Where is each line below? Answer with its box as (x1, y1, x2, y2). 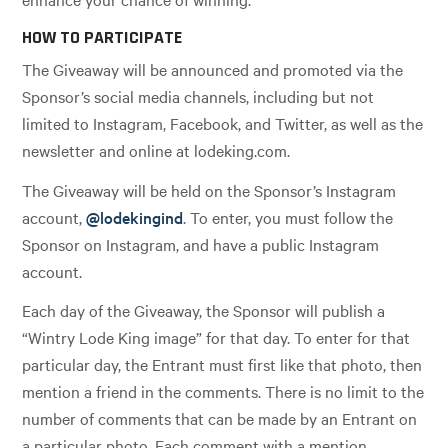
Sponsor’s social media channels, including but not (22, 84, 375, 107)
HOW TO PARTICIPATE (22, 25, 183, 49)
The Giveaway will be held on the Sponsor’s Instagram (22, 178, 397, 201)
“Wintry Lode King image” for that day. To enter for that (22, 326, 411, 349)
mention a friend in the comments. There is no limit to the (22, 380, 425, 403)
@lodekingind (86, 205, 184, 228)
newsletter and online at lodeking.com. (22, 138, 291, 161)
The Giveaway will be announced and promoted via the (22, 57, 404, 80)
